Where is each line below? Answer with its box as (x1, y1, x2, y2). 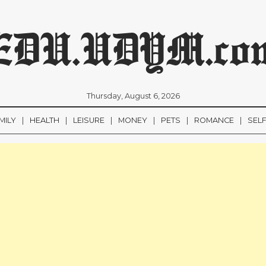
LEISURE (73, 116, 104, 125)
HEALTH (30, 116, 59, 125)
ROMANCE (194, 116, 234, 125)
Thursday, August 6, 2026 (86, 91, 180, 100)
